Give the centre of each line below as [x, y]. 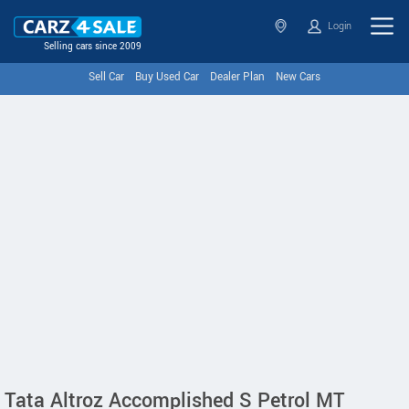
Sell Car [106, 77]
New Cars [298, 77]
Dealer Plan [237, 77]
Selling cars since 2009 [93, 47]
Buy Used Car [167, 77]
